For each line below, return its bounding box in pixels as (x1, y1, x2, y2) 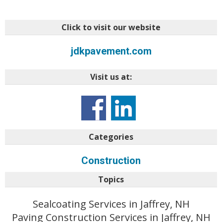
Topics (98, 173, 124, 185)
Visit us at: (90, 71, 132, 82)
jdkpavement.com (70, 45, 152, 57)
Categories (89, 131, 133, 142)
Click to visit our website (61, 21, 161, 33)
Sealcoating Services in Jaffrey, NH (32, 197, 190, 211)
